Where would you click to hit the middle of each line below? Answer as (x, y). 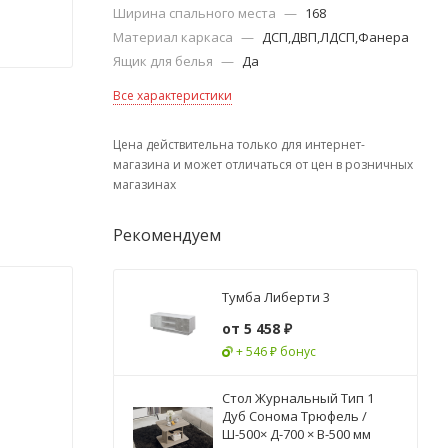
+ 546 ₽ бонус (276, 351)
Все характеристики (172, 95)
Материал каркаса (174, 37)
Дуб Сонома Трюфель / (294, 416)
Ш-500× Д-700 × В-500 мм (296, 434)
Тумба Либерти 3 (276, 296)
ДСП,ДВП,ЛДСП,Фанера (335, 37)
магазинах (144, 184)
